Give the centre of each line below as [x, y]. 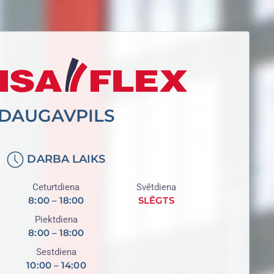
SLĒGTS [156, 200]
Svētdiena [156, 187]
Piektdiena [56, 220]
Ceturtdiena [56, 187]
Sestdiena [56, 252]
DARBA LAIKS [65, 159]
